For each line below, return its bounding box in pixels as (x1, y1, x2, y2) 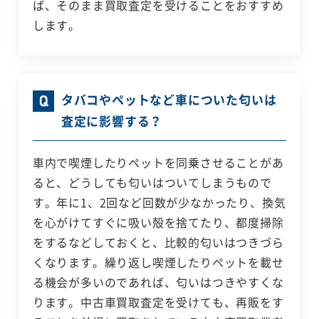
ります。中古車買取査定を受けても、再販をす (32, 293, 284, 311)
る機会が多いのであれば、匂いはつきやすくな (32, 273, 284, 291)
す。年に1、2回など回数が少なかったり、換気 (32, 194, 286, 211)
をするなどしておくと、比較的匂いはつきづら (32, 234, 284, 251)
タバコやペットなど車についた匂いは (61, 90, 277, 109)
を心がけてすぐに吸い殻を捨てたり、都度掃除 (32, 214, 284, 231)
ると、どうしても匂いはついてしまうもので (32, 174, 272, 192)
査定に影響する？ (61, 112, 163, 130)
